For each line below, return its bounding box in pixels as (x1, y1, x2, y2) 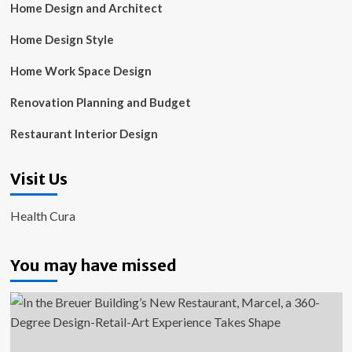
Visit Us (9, 169, 68, 189)
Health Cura (9, 208, 75, 223)
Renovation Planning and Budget (9, 95, 191, 109)
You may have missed (9, 255, 177, 275)
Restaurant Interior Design (9, 126, 158, 141)
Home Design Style (9, 32, 114, 46)
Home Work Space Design (9, 64, 152, 78)
